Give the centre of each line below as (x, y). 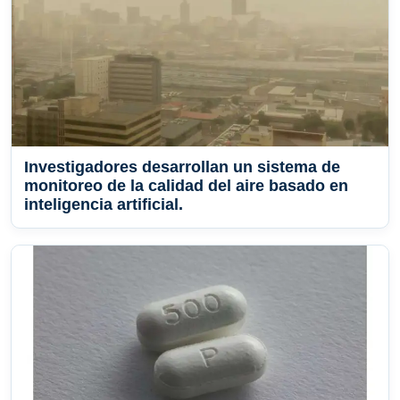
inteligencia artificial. (104, 205)
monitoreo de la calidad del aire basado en (186, 186)
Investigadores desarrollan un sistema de (182, 167)
